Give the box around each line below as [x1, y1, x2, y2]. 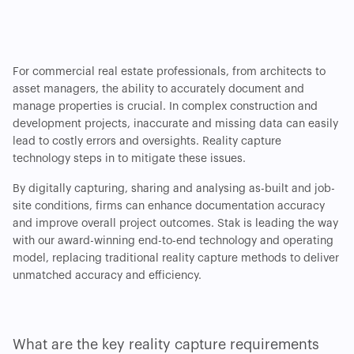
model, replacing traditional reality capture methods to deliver [13, 253, 339, 265]
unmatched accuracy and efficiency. [13, 270, 201, 282]
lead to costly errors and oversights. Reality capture [13, 136, 281, 148]
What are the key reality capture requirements [13, 337, 319, 352]
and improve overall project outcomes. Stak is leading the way [13, 218, 338, 230]
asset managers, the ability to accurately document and [13, 84, 304, 96]
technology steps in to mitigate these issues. [13, 153, 249, 165]
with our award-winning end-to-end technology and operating [13, 235, 333, 247]
